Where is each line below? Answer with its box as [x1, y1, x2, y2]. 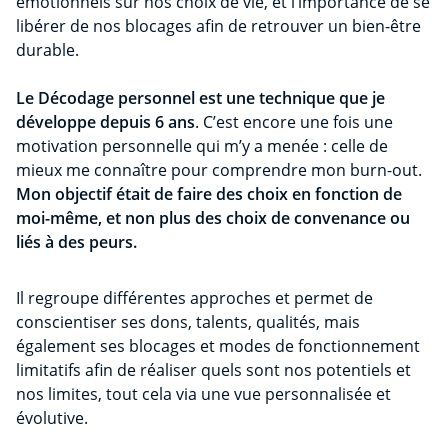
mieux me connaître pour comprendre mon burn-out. [16, 159, 422, 182]
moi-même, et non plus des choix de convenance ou [16, 207, 410, 230]
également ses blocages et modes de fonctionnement [16, 335, 420, 358]
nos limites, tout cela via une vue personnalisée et [16, 383, 391, 406]
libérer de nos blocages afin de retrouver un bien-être [16, 15, 421, 38]
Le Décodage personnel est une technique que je [16, 87, 385, 110]
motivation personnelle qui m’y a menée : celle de [16, 135, 388, 158]
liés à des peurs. [16, 231, 137, 254]
